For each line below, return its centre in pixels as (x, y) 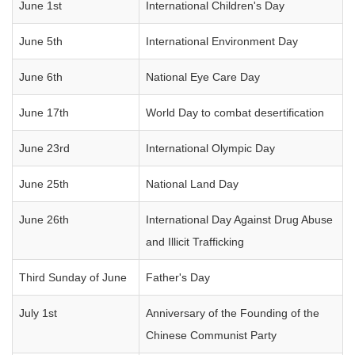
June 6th (41, 77)
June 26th (44, 219)
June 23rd (44, 148)
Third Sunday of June (73, 277)
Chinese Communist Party (211, 335)
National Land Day (192, 184)
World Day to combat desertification (235, 113)
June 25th (44, 184)
